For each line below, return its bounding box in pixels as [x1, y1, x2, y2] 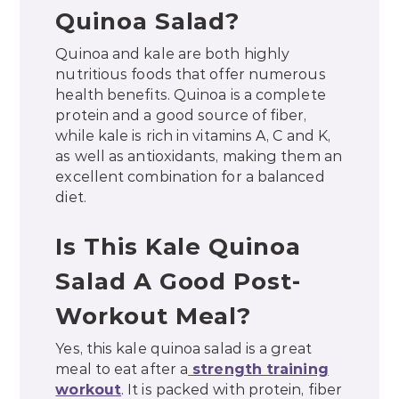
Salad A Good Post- [55, 267, 301, 297]
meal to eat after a [55, 361, 189, 379]
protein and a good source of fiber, [55, 107, 307, 125]
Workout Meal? [55, 302, 252, 331]
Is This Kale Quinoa [55, 232, 301, 262]
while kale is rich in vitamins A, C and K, [55, 127, 331, 145]
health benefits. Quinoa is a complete [55, 86, 326, 104]
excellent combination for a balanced [55, 168, 325, 186]
